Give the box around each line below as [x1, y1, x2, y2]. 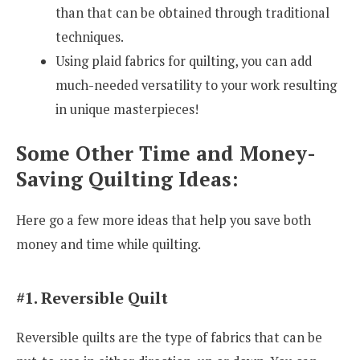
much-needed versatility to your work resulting [55, 76, 337, 94]
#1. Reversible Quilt [16, 287, 168, 309]
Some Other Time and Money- [16, 140, 316, 167]
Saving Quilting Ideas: [16, 166, 238, 193]
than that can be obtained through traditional [55, 3, 330, 22]
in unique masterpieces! [55, 100, 199, 118]
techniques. [55, 27, 125, 46]
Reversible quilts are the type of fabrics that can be [16, 329, 322, 347]
